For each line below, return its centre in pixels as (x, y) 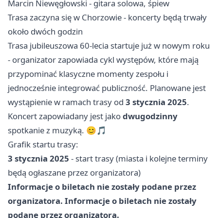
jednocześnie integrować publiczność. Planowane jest (107, 88)
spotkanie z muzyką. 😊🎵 (57, 130)
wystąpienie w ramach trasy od (67, 102)
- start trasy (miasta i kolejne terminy (138, 159)
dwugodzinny (150, 116)
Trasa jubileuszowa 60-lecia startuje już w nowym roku (109, 46)
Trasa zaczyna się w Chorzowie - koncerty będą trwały (107, 18)
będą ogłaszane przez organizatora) (74, 173)
